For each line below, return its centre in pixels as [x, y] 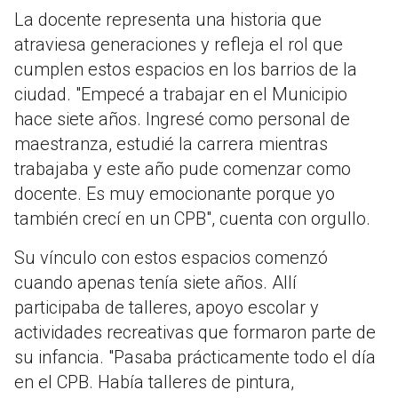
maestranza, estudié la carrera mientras [171, 144]
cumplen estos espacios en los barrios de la [186, 70]
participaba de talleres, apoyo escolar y [167, 308]
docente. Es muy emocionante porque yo [175, 194]
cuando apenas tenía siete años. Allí [155, 283]
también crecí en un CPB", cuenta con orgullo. [192, 219]
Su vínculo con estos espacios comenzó [171, 258]
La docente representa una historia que [168, 20]
